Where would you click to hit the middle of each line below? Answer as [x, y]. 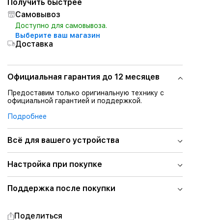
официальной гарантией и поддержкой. [74, 101]
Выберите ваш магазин [57, 35]
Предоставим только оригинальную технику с [85, 93]
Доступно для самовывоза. [61, 26]
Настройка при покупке [55, 164]
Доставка [34, 44]
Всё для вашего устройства [63, 140]
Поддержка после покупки [61, 188]
